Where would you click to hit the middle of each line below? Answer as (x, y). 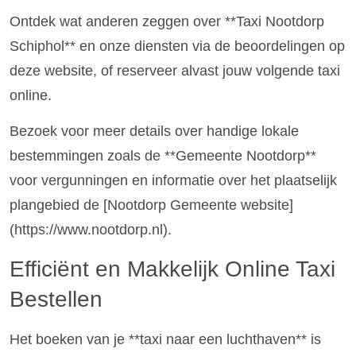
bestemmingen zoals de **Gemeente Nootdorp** (163, 156)
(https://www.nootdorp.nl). (91, 230)
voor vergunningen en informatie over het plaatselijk (173, 181)
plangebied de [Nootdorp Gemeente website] (151, 205)
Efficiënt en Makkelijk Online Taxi (172, 269)
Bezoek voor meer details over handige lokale (154, 132)
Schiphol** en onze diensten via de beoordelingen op (177, 46)
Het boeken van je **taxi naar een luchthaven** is (165, 339)
